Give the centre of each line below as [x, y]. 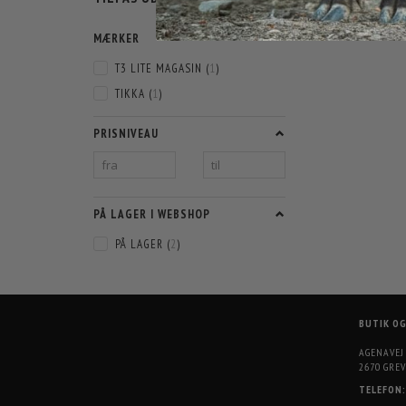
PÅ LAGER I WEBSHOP [152, 214]
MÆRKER [116, 38]
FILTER [305, 16]
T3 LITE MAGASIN [160, 68]
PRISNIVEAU [126, 133]
